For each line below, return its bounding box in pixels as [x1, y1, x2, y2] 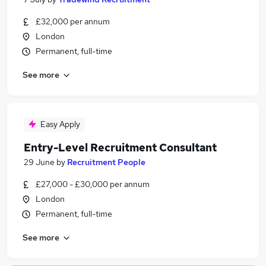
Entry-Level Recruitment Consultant [24, 141, 217, 154]
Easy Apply [40, 119, 80, 129]
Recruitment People [67, 157, 145, 167]
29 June [24, 157, 55, 167]
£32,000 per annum [36, 16, 110, 27]
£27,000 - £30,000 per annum [36, 179, 150, 189]
